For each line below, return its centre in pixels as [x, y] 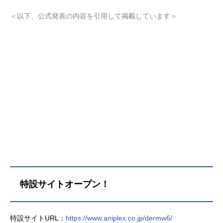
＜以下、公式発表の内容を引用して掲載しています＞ [94, 16]
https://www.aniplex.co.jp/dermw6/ [119, 218]
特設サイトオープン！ [65, 184]
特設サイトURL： [38, 218]
